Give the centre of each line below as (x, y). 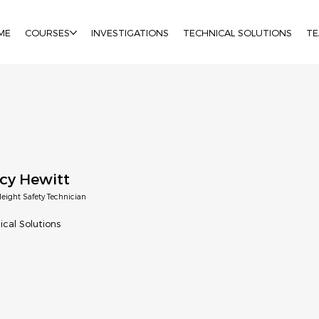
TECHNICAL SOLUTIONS (237, 32)
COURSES (47, 32)
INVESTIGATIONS (130, 32)
